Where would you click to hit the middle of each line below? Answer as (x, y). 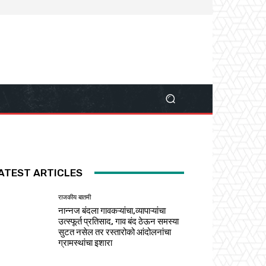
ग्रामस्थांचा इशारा (85, 243)
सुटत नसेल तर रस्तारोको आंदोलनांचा (115, 232)
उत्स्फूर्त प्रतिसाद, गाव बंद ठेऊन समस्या (119, 221)
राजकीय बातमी (75, 197)
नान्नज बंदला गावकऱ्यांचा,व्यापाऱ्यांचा (112, 210)
